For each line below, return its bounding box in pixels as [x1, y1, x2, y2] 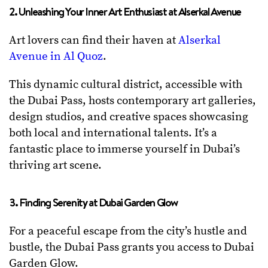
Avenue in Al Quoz [9, 50, 103, 64]
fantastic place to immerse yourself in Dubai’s [9, 142, 240, 157]
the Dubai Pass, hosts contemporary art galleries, [9, 94, 256, 108]
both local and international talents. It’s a [9, 126, 217, 141]
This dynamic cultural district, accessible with [9, 78, 242, 92]
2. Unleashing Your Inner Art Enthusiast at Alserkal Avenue [9, 4, 241, 20]
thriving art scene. [9, 159, 102, 173]
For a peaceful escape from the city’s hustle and [9, 224, 247, 239]
